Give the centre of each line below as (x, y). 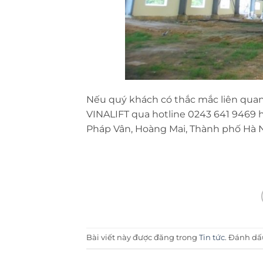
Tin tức (212, 238)
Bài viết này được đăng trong (143, 238)
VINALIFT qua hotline (137, 114)
